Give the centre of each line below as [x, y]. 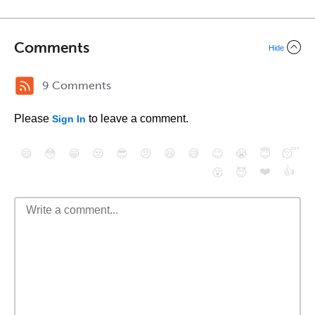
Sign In [69, 119]
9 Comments [77, 85]
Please [33, 118]
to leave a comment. [137, 118]
